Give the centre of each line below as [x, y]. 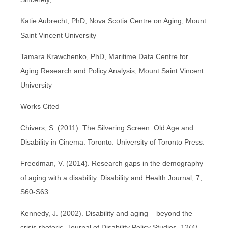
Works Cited [40, 106]
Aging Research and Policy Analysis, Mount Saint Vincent [112, 70]
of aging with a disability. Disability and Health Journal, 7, [111, 177]
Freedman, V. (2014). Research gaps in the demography [112, 163]
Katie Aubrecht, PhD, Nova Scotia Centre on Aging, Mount [113, 21]
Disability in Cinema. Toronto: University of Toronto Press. [112, 142]
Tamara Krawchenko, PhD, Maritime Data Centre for [104, 56]
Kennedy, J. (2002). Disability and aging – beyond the [106, 213]
